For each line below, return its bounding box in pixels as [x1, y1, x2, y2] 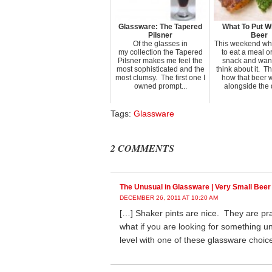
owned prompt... [134, 82, 187, 90]
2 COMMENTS [110, 141, 174, 155]
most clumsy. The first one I [115, 73, 205, 82]
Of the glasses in [133, 39, 188, 48]
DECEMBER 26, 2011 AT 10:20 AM [120, 194, 218, 201]
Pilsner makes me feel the [118, 56, 203, 65]
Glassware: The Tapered [118, 22, 202, 31]
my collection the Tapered [118, 48, 203, 56]
